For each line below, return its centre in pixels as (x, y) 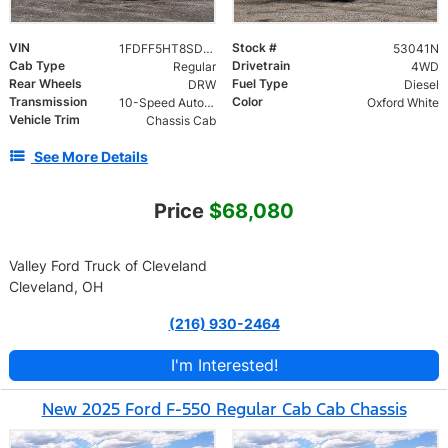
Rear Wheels (45, 84)
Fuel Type (260, 84)
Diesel (421, 85)
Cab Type (37, 66)
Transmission (48, 102)
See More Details (91, 157)
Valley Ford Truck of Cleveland (108, 266)
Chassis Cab (180, 121)
